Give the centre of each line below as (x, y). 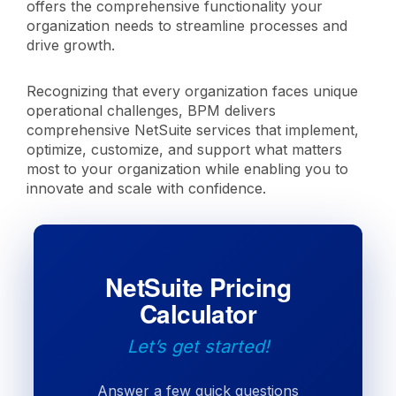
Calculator (198, 313)
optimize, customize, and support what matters (184, 149)
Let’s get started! (198, 346)
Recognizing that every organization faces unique (192, 91)
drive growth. (75, 45)
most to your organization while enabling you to (187, 169)
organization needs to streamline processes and (187, 26)
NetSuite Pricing (198, 287)
